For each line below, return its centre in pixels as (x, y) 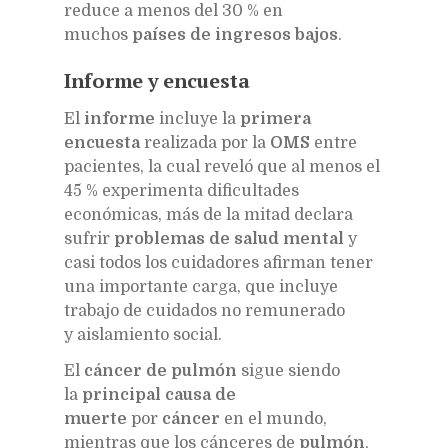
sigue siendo (288, 370)
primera (275, 118)
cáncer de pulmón (160, 370)
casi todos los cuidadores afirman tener (218, 262)
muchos (98, 34)
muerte (95, 418)
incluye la (197, 118)
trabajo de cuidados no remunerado (204, 310)
